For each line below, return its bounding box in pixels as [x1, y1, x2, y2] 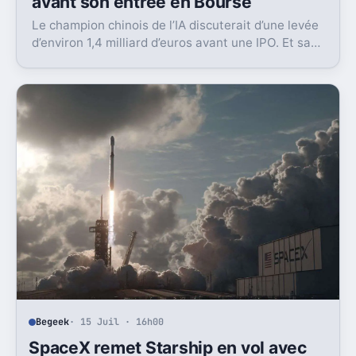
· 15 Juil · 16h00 [69, 315, 164, 329]
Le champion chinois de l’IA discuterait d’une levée [32, 17, 319, 33]
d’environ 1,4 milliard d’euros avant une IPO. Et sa [32, 35, 311, 51]
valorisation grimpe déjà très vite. [32, 52, 225, 68]
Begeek [36, 315, 70, 329]
